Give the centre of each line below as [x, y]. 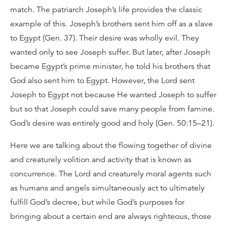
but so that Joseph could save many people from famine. [112, 109]
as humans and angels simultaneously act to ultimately [107, 188]
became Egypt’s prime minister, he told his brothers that [110, 66]
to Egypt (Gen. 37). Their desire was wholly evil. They [105, 38]
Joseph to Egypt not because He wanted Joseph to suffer [113, 95]
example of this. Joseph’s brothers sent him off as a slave [111, 24]
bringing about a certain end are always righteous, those [111, 216]
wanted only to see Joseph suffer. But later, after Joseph [110, 52]
